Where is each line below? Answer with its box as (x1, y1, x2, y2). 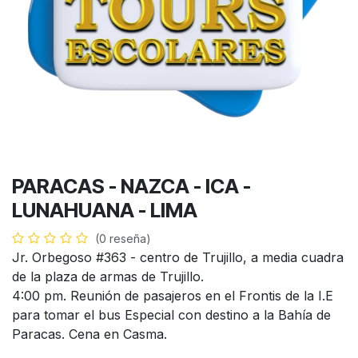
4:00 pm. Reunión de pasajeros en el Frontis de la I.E (12, 288, 333, 304)
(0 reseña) (95, 232, 151, 245)
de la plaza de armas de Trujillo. (12, 268, 208, 284)
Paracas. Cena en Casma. (12, 326, 167, 342)
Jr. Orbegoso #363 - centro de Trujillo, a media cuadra (12, 249, 344, 265)
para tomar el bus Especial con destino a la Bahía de (12, 307, 331, 323)
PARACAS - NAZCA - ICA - (12, 174, 251, 198)
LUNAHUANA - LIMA (12, 198, 197, 222)
